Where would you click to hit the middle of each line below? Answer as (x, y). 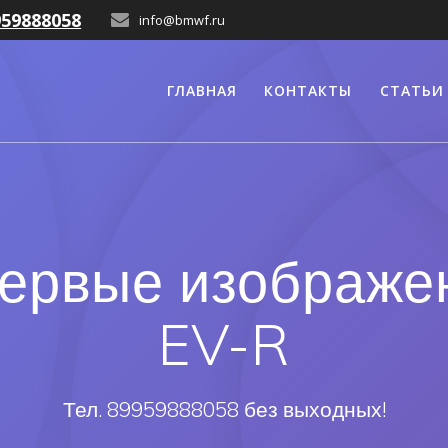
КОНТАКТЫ (308, 90)
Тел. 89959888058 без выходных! (224, 409)
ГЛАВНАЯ (202, 90)
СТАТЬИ (411, 90)
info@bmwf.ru (182, 20)
